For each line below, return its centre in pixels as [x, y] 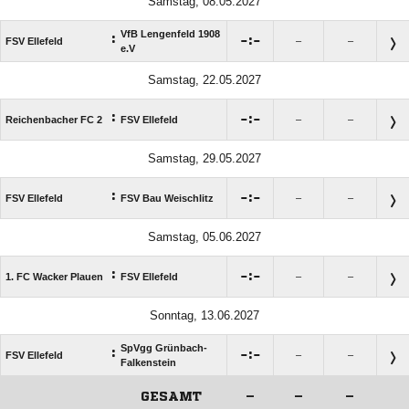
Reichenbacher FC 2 [54, 119]
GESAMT [171, 396]
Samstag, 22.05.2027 [204, 79]
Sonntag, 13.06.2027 [204, 315]
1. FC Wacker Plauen [54, 276]
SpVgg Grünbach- [164, 347]
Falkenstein [148, 362]
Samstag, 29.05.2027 [204, 158]
